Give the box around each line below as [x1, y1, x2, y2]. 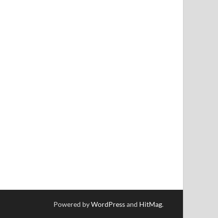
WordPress [91, 200, 125, 209]
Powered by [54, 200, 91, 209]
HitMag [139, 200, 162, 209]
